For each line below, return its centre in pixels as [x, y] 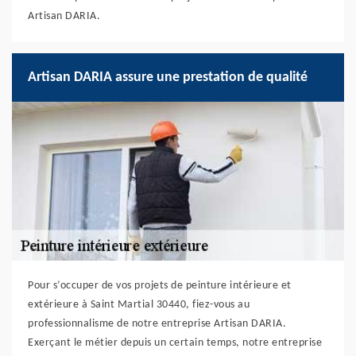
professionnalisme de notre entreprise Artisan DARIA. [157, 324]
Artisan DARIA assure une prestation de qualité [168, 78]
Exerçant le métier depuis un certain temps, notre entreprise [175, 343]
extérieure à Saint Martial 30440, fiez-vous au [139, 305]
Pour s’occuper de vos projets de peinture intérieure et [160, 286]
